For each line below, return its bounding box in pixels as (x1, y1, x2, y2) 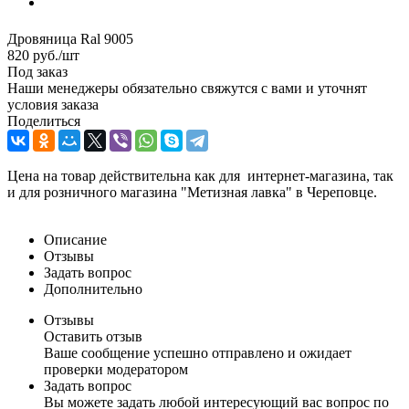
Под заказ (7, 63, 68, 79)
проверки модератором (44, 361, 188, 377)
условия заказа (7, 96, 99, 112)
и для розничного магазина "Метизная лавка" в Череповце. (7, 184, 377, 200)
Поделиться (7, 112, 80, 129)
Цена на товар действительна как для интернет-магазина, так (7, 167, 393, 184)
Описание (44, 231, 107, 247)
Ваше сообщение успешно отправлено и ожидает (44, 344, 351, 361)
